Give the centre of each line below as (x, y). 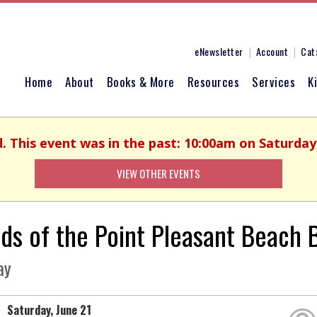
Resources (213, 82)
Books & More (140, 82)
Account (272, 51)
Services (273, 82)
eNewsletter (219, 51)
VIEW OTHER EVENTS (158, 173)
